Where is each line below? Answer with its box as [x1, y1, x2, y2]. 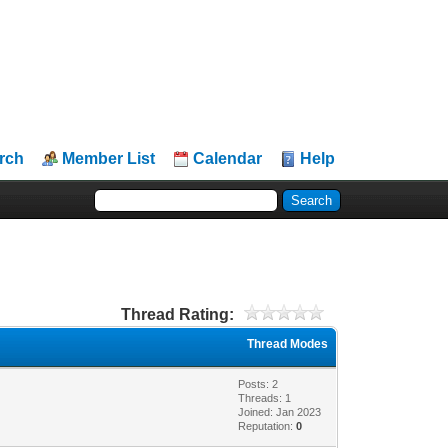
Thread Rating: [120, 305, 234, 323]
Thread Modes [247, 336, 329, 351]
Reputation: [238, 419, 297, 432]
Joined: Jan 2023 [238, 405, 322, 418]
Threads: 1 [238, 391, 292, 404]
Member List [62, 150, 156, 167]
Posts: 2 [238, 377, 279, 390]
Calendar [193, 150, 263, 167]
